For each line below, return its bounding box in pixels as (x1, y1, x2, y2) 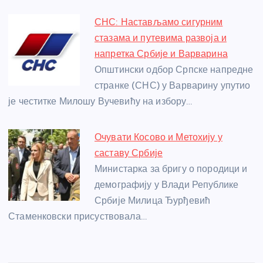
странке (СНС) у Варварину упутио (95, 80, 251, 92)
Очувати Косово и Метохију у (95, 131, 222, 143)
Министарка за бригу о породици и (95, 163, 248, 175)
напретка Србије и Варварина (95, 48, 228, 60)
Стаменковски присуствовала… (8, 211, 147, 222)
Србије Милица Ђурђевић (95, 195, 211, 207)
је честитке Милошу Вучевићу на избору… (8, 96, 193, 107)
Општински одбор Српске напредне (95, 64, 254, 76)
